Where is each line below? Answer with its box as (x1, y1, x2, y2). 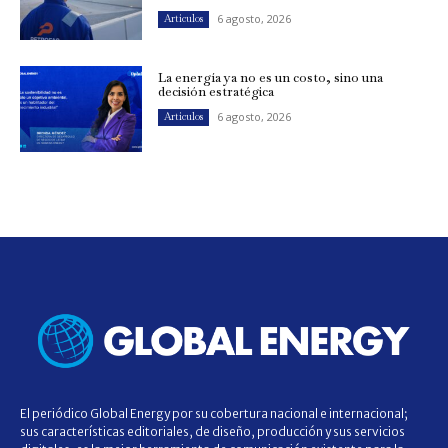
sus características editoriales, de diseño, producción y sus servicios (20, 424, 405, 440)
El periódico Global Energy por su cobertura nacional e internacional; (20, 406, 408, 422)
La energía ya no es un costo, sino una (158, 69, 384, 87)
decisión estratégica (158, 83, 275, 101)
